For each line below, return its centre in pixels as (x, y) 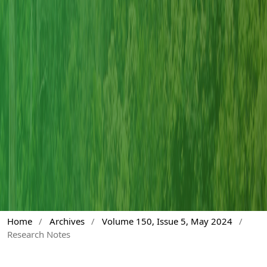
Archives (67, 221)
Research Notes (39, 234)
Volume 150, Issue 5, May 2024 (167, 221)
